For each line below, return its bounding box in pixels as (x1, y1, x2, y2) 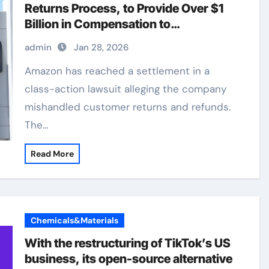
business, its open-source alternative (25, 252, 233, 266)
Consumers (25, 32, 91, 47)
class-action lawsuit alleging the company (25, 82, 227, 95)
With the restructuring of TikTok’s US (25, 236, 231, 250)
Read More (31, 148, 74, 159)
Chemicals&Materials (31, 215, 119, 226)
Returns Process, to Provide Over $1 (25, 1, 224, 16)
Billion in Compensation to (25, 17, 171, 31)
